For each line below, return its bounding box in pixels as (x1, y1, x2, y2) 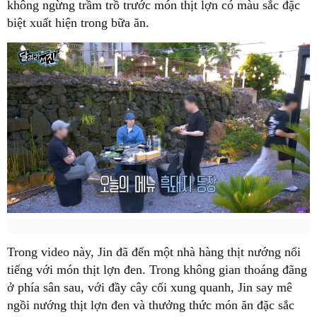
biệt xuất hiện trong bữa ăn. (7, 15, 149, 30)
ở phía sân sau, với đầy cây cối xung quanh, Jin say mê (7, 280, 292, 295)
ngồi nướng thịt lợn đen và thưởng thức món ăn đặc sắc (7, 298, 294, 313)
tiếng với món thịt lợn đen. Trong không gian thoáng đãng (7, 263, 307, 277)
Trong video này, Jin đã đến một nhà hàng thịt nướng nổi (7, 245, 301, 260)
